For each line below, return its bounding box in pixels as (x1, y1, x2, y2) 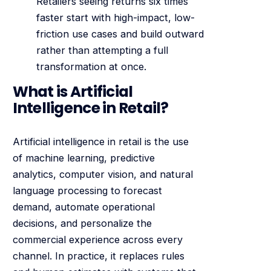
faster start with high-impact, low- (36, 11, 195, 24)
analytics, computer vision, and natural (12, 168, 193, 180)
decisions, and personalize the (12, 217, 152, 229)
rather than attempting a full (36, 44, 168, 56)
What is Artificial (12, 81, 133, 103)
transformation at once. (36, 60, 146, 73)
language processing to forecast (12, 184, 162, 197)
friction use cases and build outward (36, 27, 204, 40)
